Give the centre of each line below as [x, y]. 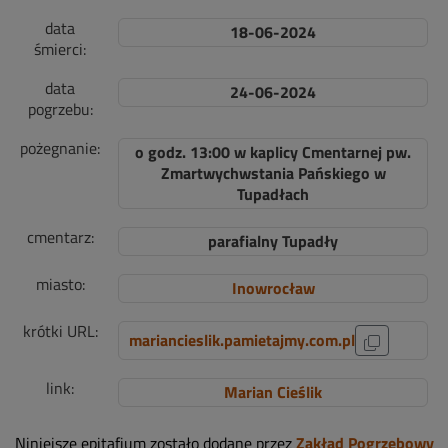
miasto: [60, 284]
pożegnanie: [60, 148]
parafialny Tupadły [273, 241]
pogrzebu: [60, 109]
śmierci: [60, 49]
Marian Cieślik [273, 392]
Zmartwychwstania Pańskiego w [273, 173]
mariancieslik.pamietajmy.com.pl [242, 340]
